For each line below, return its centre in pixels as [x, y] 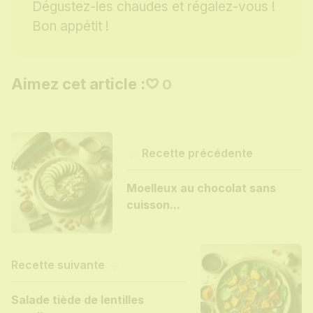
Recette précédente [196, 153]
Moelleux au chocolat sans [201, 188]
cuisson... [153, 205]
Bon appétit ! [71, 26]
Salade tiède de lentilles [78, 300]
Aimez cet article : [78, 83]
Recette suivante [59, 265]
